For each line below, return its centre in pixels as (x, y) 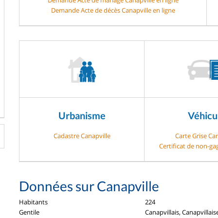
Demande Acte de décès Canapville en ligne (113, 10)
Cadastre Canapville (82, 136)
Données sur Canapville (89, 186)
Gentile (29, 212)
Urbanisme (82, 115)
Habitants (33, 202)
